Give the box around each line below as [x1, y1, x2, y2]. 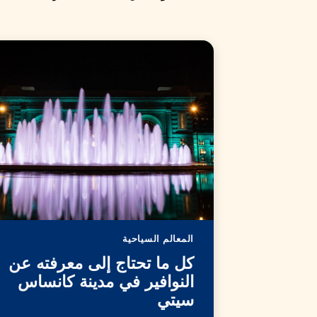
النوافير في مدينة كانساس [18, 275, 194, 292]
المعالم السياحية [122, 231, 194, 246]
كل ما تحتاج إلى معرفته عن [8, 256, 194, 273]
